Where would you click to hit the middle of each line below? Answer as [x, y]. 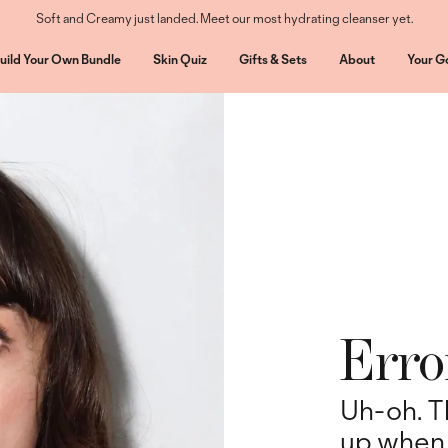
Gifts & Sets [272, 59]
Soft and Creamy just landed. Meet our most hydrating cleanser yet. [224, 18]
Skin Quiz [179, 59]
